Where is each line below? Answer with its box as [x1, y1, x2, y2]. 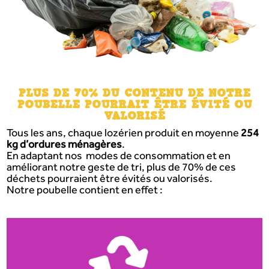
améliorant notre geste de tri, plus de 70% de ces [7, 160, 237, 174]
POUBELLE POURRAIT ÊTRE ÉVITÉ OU [17, 95, 252, 112]
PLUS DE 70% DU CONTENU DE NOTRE [19, 84, 250, 101]
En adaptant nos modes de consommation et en [7, 149, 231, 162]
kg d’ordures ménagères [7, 138, 122, 151]
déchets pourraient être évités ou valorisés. [7, 172, 213, 185]
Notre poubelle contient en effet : [7, 183, 163, 196]
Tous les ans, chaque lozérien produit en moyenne [7, 126, 241, 139]
